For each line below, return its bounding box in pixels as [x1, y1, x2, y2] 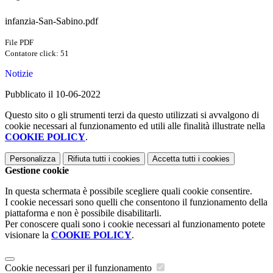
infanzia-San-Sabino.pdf [5, 16, 98, 27]
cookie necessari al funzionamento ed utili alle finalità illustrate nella [5, 121, 265, 132]
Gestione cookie [5, 165, 69, 176]
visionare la [5, 230, 51, 241]
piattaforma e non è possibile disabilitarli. [5, 208, 161, 219]
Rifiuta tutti [68, 154, 106, 164]
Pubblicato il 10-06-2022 [5, 89, 101, 100]
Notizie [5, 68, 33, 79]
